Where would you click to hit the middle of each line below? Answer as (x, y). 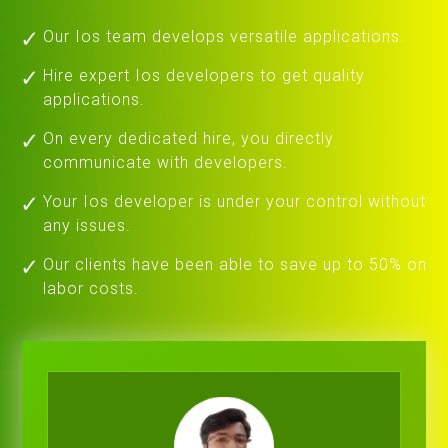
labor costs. (91, 288)
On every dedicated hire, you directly (189, 138)
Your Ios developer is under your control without (235, 201)
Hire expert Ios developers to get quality (204, 75)
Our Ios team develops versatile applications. (224, 36)
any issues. (87, 225)
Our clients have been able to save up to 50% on (235, 264)
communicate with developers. (166, 162)
